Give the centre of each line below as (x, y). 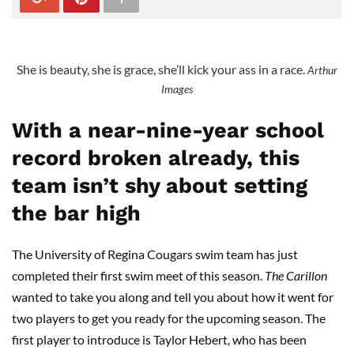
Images (177, 89)
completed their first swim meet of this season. (138, 275)
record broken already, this (156, 158)
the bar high (76, 213)
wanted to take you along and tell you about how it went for (173, 297)
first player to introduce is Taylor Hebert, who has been (159, 339)
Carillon (305, 275)
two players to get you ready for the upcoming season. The (169, 318)
